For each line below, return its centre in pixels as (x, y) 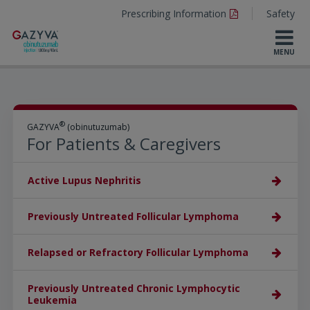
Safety (280, 13)
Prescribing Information (173, 13)
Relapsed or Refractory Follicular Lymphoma (138, 252)
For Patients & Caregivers (124, 144)
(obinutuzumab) (97, 127)
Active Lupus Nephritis (84, 180)
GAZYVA (43, 127)
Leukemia (52, 300)
